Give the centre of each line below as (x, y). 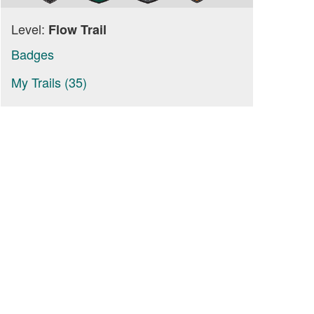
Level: (30, 29)
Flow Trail (77, 29)
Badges (33, 54)
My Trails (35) (49, 82)
